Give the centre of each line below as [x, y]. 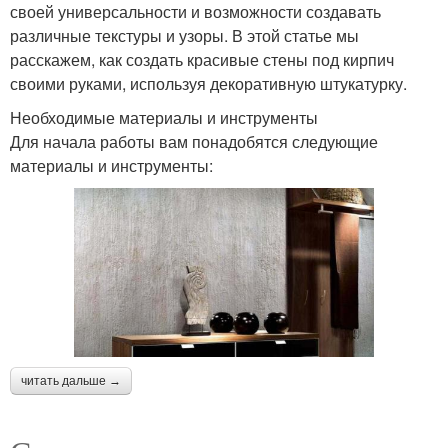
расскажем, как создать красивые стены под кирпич [202, 60]
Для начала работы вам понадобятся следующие [194, 142]
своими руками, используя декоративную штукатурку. [208, 84]
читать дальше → [71, 380]
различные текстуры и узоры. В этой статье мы [184, 36]
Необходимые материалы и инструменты [164, 118]
